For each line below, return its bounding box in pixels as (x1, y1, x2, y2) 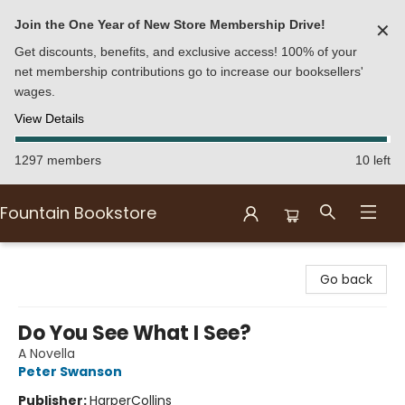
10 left (355, 153, 391, 167)
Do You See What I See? (18, 319, 251, 347)
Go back (320, 270, 372, 288)
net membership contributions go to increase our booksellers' (14, 64, 363, 79)
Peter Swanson (18, 363, 122, 381)
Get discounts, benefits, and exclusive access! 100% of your (14, 44, 357, 59)
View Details (14, 111, 84, 126)
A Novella (18, 344, 75, 363)
